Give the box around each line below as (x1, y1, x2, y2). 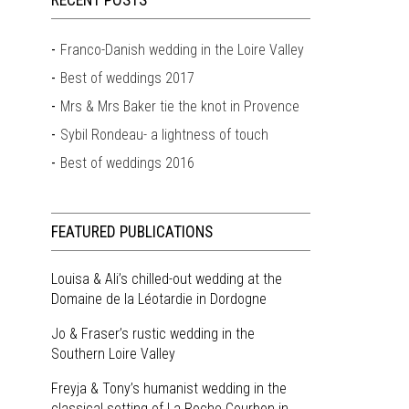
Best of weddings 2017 (60, 69, 195, 87)
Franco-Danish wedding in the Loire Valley (60, 41, 305, 58)
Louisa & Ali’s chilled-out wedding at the (51, 270, 283, 288)
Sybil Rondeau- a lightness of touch (60, 126, 269, 143)
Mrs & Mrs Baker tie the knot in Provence (60, 98, 300, 115)
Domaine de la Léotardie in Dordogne (51, 290, 267, 308)
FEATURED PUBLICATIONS (51, 223, 214, 241)
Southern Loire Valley (51, 345, 176, 362)
